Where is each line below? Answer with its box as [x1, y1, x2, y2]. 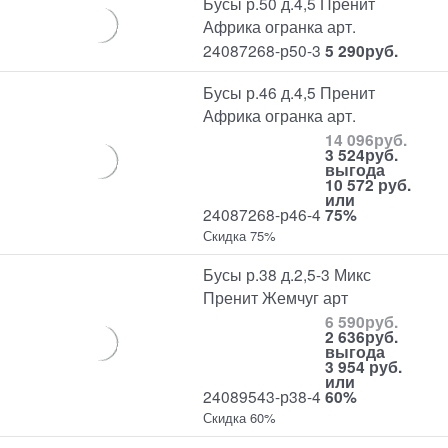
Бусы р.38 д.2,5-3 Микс [203, 263, 372, 286]
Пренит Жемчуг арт [203, 286, 349, 309]
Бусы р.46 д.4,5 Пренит [203, 80, 376, 103]
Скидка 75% [203, 225, 277, 245]
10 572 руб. [325, 172, 412, 196]
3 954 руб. [325, 355, 403, 379]
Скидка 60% [203, 408, 277, 428]
